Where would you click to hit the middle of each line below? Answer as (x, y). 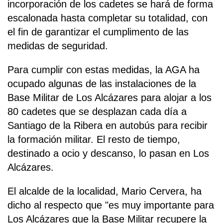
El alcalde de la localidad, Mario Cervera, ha (105, 191)
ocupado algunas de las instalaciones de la (102, 84)
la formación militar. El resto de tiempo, (94, 140)
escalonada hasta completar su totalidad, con (108, 18)
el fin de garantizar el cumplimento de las (98, 32)
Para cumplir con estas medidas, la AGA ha (104, 70)
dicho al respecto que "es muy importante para (111, 205)
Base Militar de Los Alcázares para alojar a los (110, 98)
